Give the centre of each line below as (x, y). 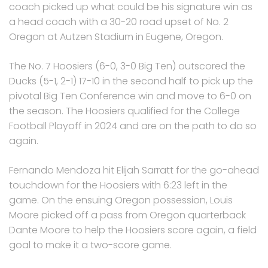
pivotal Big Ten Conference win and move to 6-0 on (130, 96)
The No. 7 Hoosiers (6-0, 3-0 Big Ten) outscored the (127, 66)
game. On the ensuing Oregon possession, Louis (121, 200)
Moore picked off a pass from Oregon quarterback (127, 215)
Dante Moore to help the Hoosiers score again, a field (133, 230)
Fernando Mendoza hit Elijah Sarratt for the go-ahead (134, 170)
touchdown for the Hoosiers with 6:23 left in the (118, 185)
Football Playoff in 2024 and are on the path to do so (133, 126)
